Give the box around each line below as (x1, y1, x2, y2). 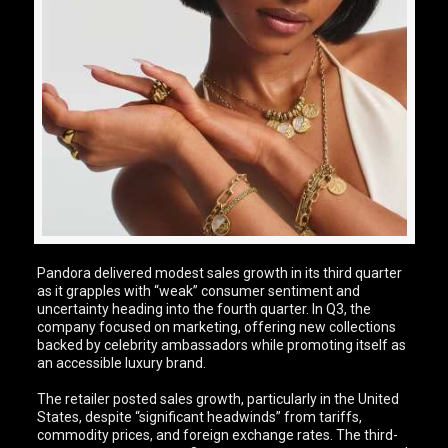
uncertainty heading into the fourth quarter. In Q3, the (37, 300, 372, 317)
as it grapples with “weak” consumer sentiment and (37, 282, 361, 299)
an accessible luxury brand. (37, 354, 207, 371)
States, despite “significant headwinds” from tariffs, (37, 408, 363, 425)
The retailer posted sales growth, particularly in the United (37, 390, 400, 407)
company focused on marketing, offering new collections (37, 318, 397, 335)
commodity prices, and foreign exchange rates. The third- (37, 426, 399, 443)
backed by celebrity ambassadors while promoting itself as (37, 336, 407, 353)
